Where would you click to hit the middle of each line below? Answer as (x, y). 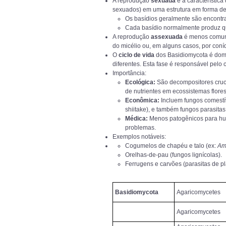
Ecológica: (140, 82)
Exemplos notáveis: (139, 137)
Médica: (136, 119)
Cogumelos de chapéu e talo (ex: (171, 146)
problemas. (140, 128)
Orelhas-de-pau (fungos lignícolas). (174, 155)
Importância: (129, 73)
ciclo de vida (136, 55)
